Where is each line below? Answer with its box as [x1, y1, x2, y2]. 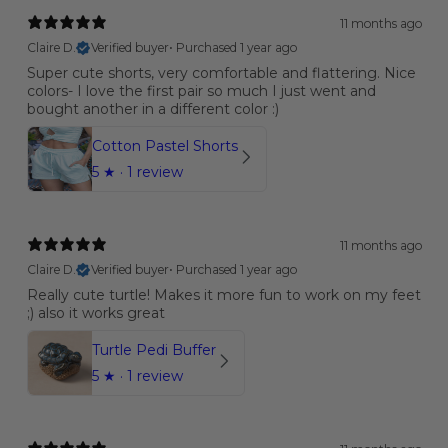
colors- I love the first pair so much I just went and [26, 81, 376, 100]
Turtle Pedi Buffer [91, 340, 216, 359]
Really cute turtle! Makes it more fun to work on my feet [26, 285, 421, 304]
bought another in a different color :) [26, 99, 279, 118]
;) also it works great [26, 303, 165, 322]
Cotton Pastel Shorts [91, 136, 238, 155]
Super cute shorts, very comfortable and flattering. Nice [26, 63, 416, 82]
